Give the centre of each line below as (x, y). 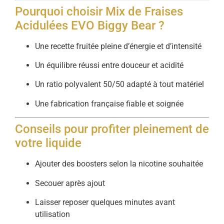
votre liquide (48, 143)
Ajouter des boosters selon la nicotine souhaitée (119, 164)
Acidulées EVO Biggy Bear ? (90, 25)
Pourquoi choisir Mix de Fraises (99, 11)
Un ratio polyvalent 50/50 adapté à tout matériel (119, 84)
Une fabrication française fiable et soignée (109, 103)
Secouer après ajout (70, 183)
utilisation (52, 214)
